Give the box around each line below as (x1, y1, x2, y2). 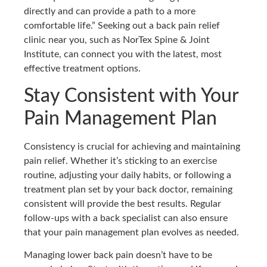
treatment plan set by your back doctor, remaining (24, 184, 232, 194)
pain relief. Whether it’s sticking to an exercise (24, 156, 217, 166)
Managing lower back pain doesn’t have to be (24, 250, 212, 260)
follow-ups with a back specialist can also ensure (24, 213, 228, 223)
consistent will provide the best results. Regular (24, 198, 221, 209)
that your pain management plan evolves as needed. (24, 227, 239, 237)
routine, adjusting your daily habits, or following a (24, 170, 231, 180)
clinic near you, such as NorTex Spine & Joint (24, 35, 210, 45)
